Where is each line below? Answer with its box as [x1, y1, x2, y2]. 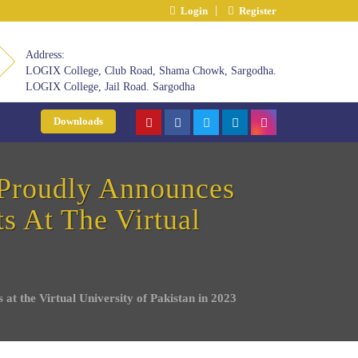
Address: [26, 49, 65, 61]
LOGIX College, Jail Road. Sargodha [26, 81, 195, 93]
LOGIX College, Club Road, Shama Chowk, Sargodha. [26, 65, 276, 77]
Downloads [54, 115, 103, 127]
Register [234, 5, 276, 17]
